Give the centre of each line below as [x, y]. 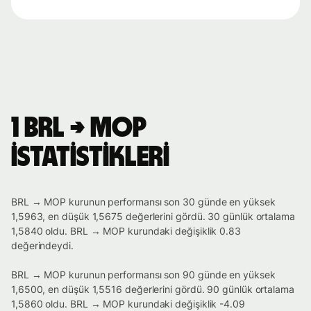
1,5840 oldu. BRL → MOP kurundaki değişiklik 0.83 [126, 231]
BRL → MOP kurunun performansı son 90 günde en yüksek [143, 275]
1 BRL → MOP [78, 129]
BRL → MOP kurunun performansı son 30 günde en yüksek [143, 202]
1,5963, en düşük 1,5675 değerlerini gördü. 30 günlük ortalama [153, 217]
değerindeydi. [42, 246]
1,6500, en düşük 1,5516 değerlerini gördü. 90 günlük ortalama [153, 289]
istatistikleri [90, 158]
